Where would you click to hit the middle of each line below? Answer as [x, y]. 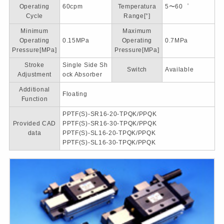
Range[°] [137, 16]
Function [34, 99]
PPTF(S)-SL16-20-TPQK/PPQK [109, 133]
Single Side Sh [85, 65]
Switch [137, 69]
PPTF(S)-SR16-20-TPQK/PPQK [109, 114]
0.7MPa [176, 40]
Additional [34, 89]
